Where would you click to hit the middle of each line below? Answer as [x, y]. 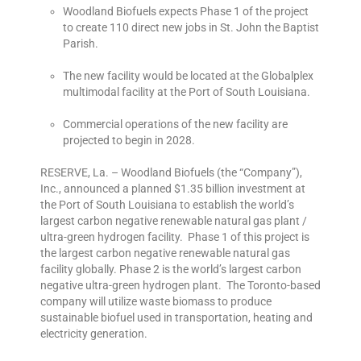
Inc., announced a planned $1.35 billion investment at [173, 189]
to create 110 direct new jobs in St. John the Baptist [191, 28]
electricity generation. [94, 334]
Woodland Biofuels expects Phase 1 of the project [186, 12]
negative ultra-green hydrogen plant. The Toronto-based [180, 286]
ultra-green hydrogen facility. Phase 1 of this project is [175, 237]
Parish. [81, 44]
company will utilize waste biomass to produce [156, 302]
